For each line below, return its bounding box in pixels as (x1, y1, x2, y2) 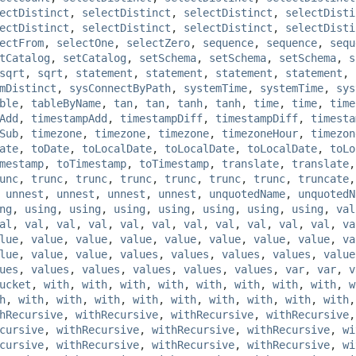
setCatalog (63, 51, 126, 64)
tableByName (31, 96, 101, 110)
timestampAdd (31, 111, 107, 125)
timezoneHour (222, 126, 298, 140)
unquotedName (209, 187, 285, 200)
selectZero (126, 36, 190, 49)
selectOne (56, 36, 114, 49)
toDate (31, 141, 69, 155)
